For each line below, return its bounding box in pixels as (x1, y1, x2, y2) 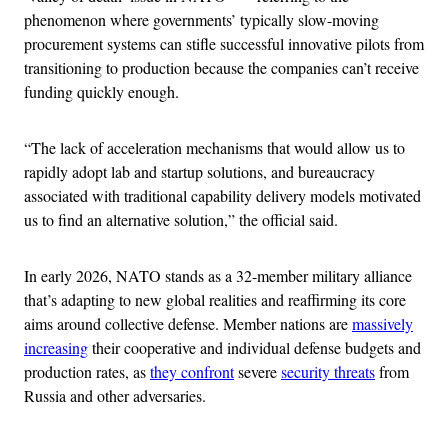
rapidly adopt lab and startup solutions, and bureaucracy (24, 160, 375, 182)
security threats (281, 360, 375, 382)
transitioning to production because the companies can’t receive (24, 56, 419, 78)
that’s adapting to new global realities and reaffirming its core (24, 288, 406, 310)
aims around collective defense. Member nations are (24, 312, 352, 334)
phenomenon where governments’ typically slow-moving (24, 8, 379, 30)
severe (234, 360, 281, 382)
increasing (24, 336, 88, 358)
